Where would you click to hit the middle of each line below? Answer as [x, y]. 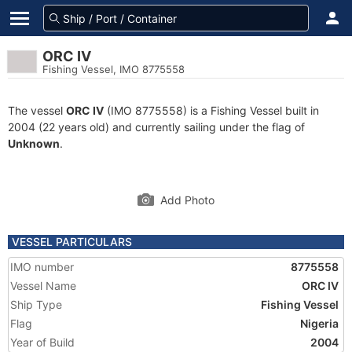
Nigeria [319, 323]
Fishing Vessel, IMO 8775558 [114, 69]
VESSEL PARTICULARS [72, 242]
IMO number [42, 267]
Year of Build [42, 342]
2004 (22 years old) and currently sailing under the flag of [156, 127]
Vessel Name [43, 286]
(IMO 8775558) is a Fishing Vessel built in [211, 110]
